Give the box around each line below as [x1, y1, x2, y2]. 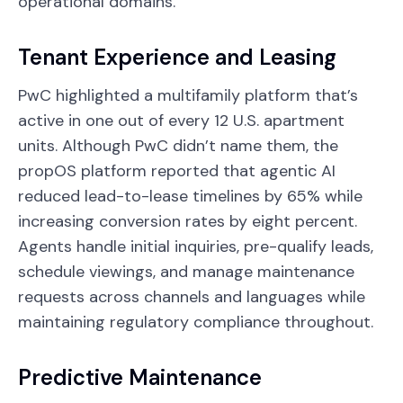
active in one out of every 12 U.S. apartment [18, 109, 345, 131]
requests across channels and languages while [18, 285, 365, 308]
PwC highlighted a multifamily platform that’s [18, 84, 358, 106]
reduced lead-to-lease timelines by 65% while [18, 184, 363, 207]
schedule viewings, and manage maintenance [18, 260, 354, 282]
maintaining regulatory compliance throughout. [18, 310, 373, 333]
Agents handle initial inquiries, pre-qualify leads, [18, 235, 373, 257]
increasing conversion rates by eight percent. [18, 210, 357, 232]
